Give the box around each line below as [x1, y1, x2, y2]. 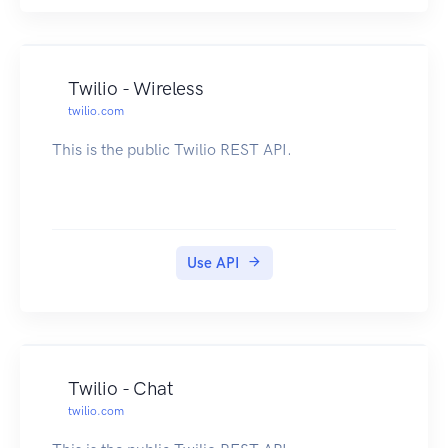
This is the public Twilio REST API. [52, 140, 292, 160]
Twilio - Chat [68, 377, 174, 401]
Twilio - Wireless [68, 77, 204, 101]
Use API [186, 254, 239, 273]
